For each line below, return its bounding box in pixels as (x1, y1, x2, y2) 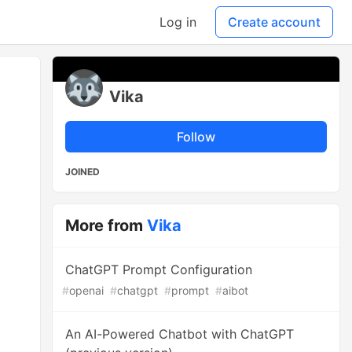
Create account (228, 14, 321, 30)
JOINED (65, 166, 101, 178)
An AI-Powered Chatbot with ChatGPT (65, 326, 295, 342)
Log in (159, 14, 196, 30)
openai (69, 284, 104, 297)
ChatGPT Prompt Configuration (65, 262, 253, 277)
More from (65, 216, 148, 235)
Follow (177, 129, 216, 145)
